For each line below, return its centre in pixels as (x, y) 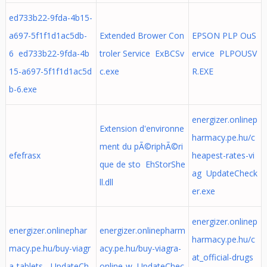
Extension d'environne (142, 128)
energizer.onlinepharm (142, 230)
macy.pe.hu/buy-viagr (49, 248)
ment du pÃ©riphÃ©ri (141, 146)
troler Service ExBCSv (142, 53)
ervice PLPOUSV (224, 53)
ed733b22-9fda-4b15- (50, 18)
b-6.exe (23, 89)
